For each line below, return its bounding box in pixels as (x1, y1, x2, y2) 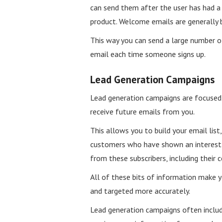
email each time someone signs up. (90, 49, 206, 59)
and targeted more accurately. (90, 185, 190, 196)
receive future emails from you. (90, 106, 195, 116)
